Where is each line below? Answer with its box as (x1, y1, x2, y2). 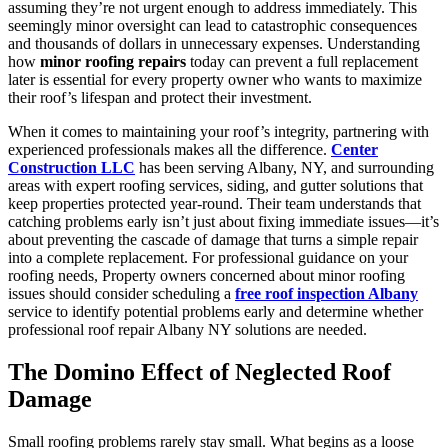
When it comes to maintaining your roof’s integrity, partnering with (8, 122, 429, 140)
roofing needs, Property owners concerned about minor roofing (8, 266, 405, 284)
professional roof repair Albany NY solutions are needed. (8, 320, 367, 338)
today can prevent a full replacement (186, 52, 418, 70)
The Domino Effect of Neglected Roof (8, 358, 391, 385)
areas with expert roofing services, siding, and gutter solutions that (8, 176, 423, 194)
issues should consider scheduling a (8, 284, 235, 302)
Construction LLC (8, 158, 135, 176)
